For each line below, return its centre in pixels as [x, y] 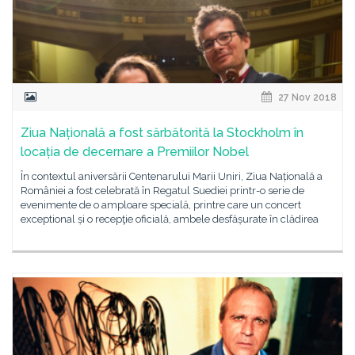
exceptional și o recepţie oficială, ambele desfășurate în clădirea [170, 219]
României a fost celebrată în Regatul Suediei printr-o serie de [162, 191]
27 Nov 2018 [306, 97]
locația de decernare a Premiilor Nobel [135, 152]
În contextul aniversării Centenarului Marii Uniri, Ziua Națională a [172, 176]
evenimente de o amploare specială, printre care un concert [161, 205]
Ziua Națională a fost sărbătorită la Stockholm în [162, 133]
